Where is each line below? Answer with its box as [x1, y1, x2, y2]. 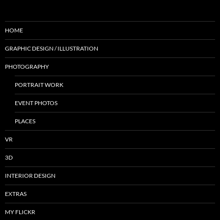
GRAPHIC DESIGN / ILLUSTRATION [5, 44, 98, 52]
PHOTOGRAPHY [5, 62, 49, 70]
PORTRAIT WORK [15, 81, 63, 88]
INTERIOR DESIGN [5, 171, 55, 179]
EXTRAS [5, 190, 27, 197]
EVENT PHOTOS [15, 99, 57, 107]
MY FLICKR [5, 208, 35, 216]
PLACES [15, 117, 35, 125]
